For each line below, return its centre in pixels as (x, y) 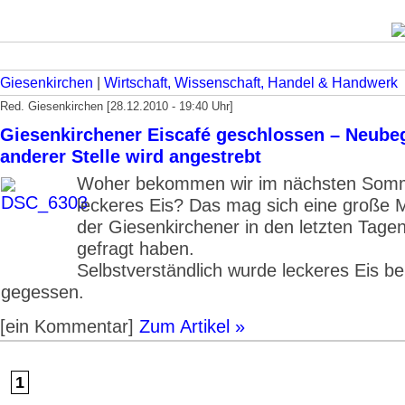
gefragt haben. (136, 248)
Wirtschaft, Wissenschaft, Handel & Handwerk (251, 83)
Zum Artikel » (192, 326)
